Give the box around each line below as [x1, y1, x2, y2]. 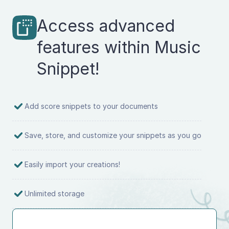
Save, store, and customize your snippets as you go [25, 130, 201, 140]
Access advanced [37, 15, 175, 36]
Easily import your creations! [25, 159, 120, 169]
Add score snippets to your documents [25, 101, 158, 110]
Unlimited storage [25, 189, 84, 198]
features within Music [37, 37, 201, 57]
